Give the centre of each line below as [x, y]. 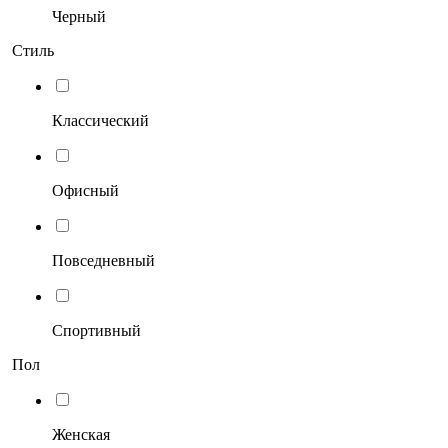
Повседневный [103, 260]
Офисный [85, 190]
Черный [79, 16]
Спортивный [96, 330]
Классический [100, 120]
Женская [81, 434]
